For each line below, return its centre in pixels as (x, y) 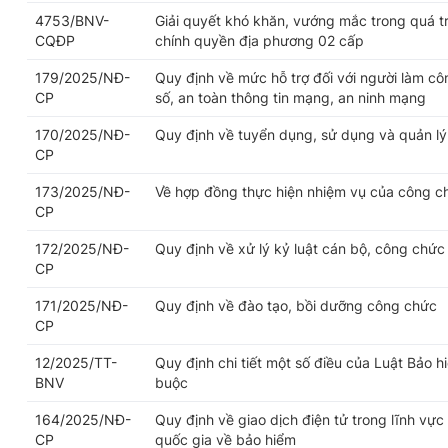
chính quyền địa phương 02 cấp (259, 40)
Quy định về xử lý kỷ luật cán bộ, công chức (300, 248)
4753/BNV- (72, 20)
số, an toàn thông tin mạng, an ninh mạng (290, 97)
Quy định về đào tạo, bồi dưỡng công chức (296, 305)
